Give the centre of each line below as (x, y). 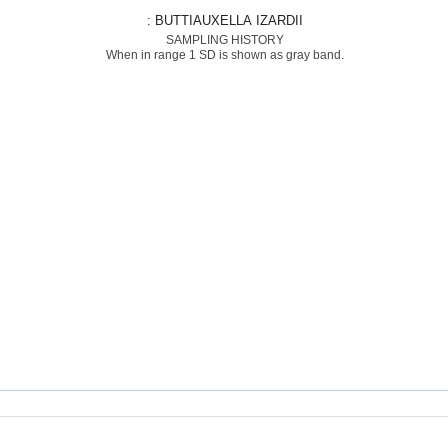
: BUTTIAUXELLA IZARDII (228, 20)
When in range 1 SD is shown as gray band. (224, 55)
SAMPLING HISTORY (224, 40)
